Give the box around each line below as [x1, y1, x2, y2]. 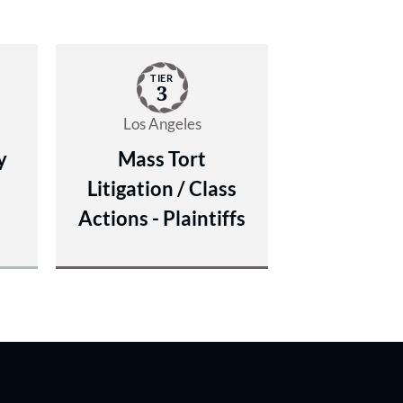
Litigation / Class [87, 176, 237, 201]
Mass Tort [118, 147, 206, 172]
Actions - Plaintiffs [78, 206, 246, 231]
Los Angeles [122, 115, 201, 134]
